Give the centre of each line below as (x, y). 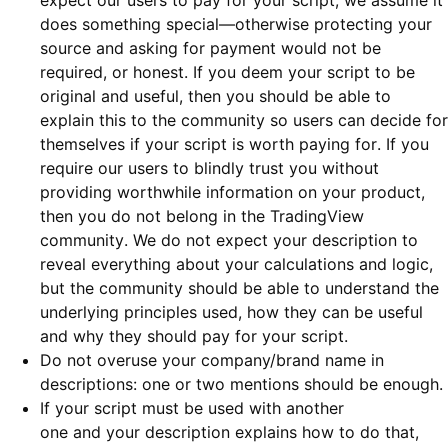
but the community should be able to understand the (239, 288)
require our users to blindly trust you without (209, 168)
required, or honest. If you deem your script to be (227, 72)
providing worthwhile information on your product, (232, 192)
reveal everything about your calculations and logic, (236, 264)
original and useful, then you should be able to (215, 96)
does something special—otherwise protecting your (236, 24)
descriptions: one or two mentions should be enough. (241, 384)
